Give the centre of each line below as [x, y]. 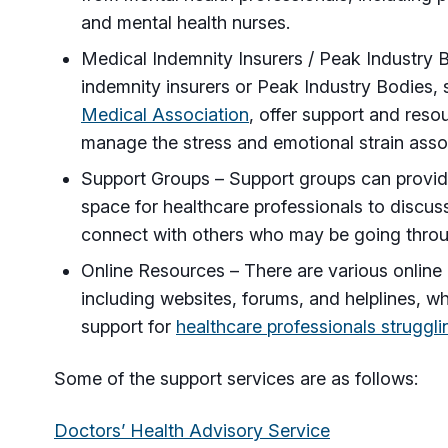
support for [128, 326]
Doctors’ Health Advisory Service [192, 430]
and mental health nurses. [185, 22]
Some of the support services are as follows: [236, 378]
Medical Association [165, 114]
